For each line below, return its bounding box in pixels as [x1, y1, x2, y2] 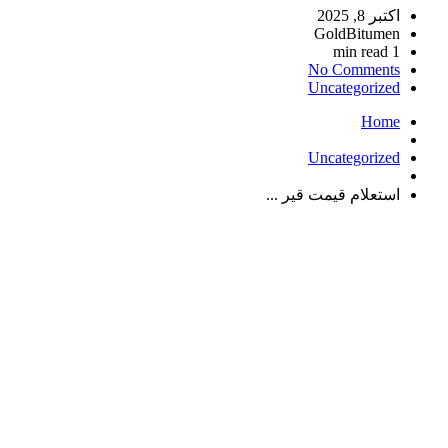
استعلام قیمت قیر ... [266, 186, 400, 204]
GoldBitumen [314, 25, 400, 43]
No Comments [308, 61, 400, 79]
